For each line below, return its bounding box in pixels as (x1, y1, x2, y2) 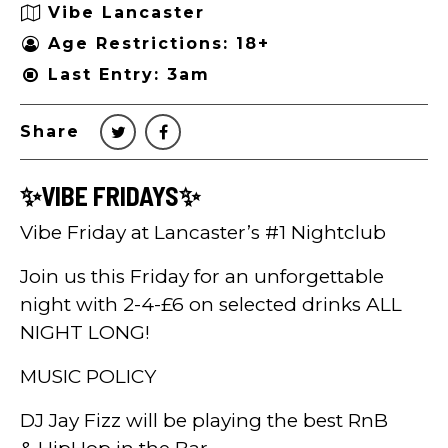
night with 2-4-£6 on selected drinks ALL (20, 292, 402, 316)
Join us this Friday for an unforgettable (20, 264, 384, 288)
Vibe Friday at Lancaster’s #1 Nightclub (20, 220, 386, 244)
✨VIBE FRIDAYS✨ (20, 179, 200, 211)
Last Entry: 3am (48, 65, 210, 85)
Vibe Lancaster (48, 3, 205, 23)
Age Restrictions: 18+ (48, 34, 270, 54)
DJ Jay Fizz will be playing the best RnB (20, 408, 388, 432)
